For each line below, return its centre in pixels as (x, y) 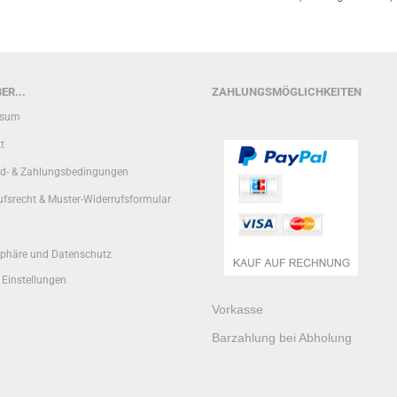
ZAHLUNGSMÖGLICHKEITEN (287, 92)
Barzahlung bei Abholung (282, 338)
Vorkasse (237, 309)
